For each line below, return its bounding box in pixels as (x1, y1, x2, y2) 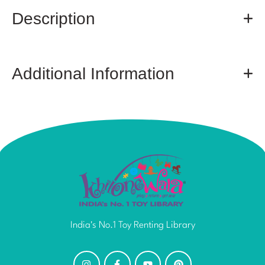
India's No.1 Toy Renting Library (70, 221, 195, 231)
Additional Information (12, 64, 174, 83)
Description (12, 9, 95, 28)
